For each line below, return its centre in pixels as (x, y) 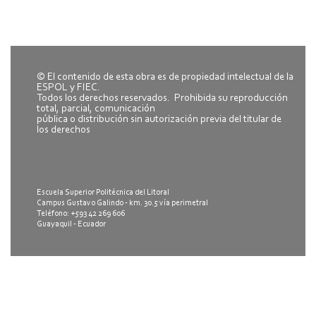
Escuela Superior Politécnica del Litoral (103, 192)
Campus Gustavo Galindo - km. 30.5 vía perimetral (122, 203)
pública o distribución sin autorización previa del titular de (159, 119)
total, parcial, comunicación (96, 109)
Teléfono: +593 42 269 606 (81, 213)
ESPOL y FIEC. (68, 87)
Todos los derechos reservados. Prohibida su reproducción (162, 98)
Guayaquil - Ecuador (71, 224)
